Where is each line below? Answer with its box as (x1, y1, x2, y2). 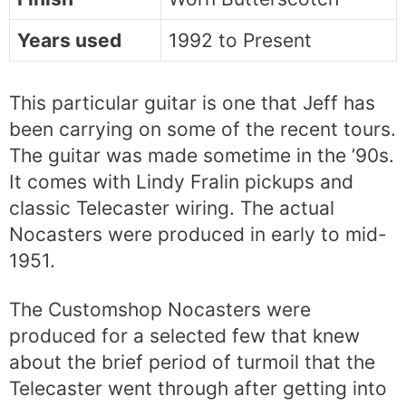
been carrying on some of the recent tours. (9, 118, 396, 141)
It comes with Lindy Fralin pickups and (9, 170, 353, 194)
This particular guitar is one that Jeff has (9, 92, 375, 115)
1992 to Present (169, 28, 312, 52)
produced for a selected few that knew (9, 324, 360, 348)
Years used (17, 28, 121, 52)
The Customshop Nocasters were (9, 298, 311, 322)
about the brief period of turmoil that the (9, 351, 375, 374)
